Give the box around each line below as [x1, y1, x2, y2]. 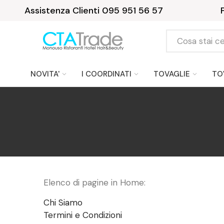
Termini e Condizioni [43, 209, 122, 220]
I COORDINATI [81, 68, 131, 79]
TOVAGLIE [153, 68, 190, 79]
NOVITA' [30, 68, 59, 79]
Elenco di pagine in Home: [43, 177, 145, 188]
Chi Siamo [43, 197, 82, 208]
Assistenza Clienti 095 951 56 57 [24, 4, 163, 16]
